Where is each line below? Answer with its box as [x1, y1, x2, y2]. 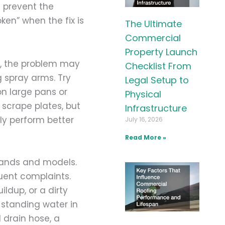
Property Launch [125, 45, 197, 58]
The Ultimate [125, 17, 182, 30]
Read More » [125, 133, 166, 142]
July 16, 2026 [125, 115, 163, 124]
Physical [125, 87, 161, 100]
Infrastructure [125, 101, 187, 115]
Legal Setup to [125, 73, 189, 86]
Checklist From [125, 59, 191, 72]
